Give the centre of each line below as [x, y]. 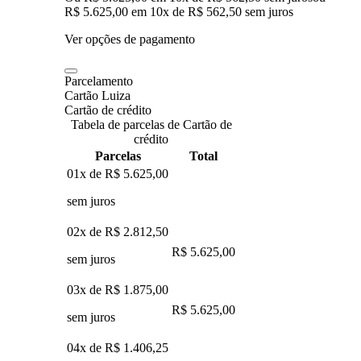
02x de [86, 231]
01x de [86, 173]
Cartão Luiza [98, 95]
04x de [86, 347]
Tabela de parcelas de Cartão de [151, 124]
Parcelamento [99, 81]
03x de [86, 289]
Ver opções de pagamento [130, 39]
